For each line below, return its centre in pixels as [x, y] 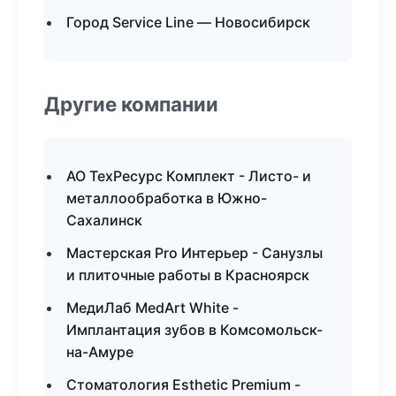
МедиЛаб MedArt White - [152, 308]
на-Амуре [100, 352]
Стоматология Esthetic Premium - [183, 385]
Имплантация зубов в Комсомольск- [194, 330]
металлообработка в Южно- [167, 198]
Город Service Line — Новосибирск [188, 22]
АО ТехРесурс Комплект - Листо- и [189, 176]
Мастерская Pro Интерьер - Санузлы [194, 253]
